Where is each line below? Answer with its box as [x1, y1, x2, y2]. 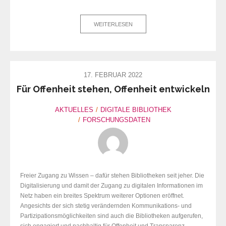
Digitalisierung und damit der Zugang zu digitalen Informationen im [20, 182, 203, 189]
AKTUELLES [54, 105, 93, 114]
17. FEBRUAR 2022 [84, 71, 142, 79]
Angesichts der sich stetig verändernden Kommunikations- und [20, 202, 192, 209]
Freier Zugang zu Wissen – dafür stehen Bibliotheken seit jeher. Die [20, 172, 204, 179]
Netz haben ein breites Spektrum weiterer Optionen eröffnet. [20, 192, 184, 199]
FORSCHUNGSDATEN [83, 116, 150, 124]
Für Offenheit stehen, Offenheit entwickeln [16, 83, 210, 94]
